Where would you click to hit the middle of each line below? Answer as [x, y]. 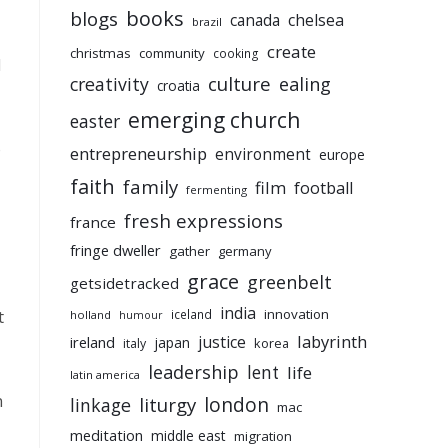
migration [263, 436]
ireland [92, 342]
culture [239, 84]
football [323, 188]
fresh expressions [203, 221]
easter [95, 122]
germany [245, 251]
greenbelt [289, 282]
